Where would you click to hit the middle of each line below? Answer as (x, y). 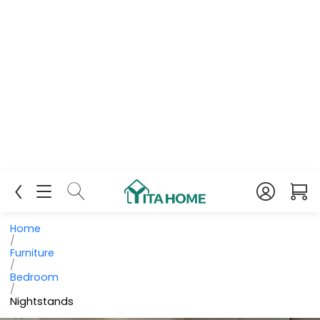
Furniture (32, 252)
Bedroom (35, 277)
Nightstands (42, 301)
